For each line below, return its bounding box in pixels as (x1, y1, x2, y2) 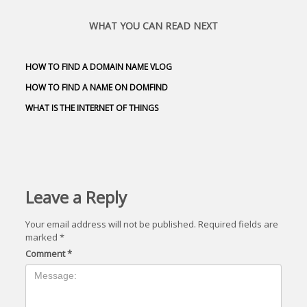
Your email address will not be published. (25, 218, 197, 230)
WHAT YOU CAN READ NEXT (89, 19, 218, 32)
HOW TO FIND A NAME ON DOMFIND (25, 82, 169, 93)
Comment (25, 247, 68, 260)
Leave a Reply (25, 186, 127, 208)
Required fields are (198, 218, 279, 230)
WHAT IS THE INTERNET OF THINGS (25, 102, 159, 114)
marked (25, 231, 60, 243)
